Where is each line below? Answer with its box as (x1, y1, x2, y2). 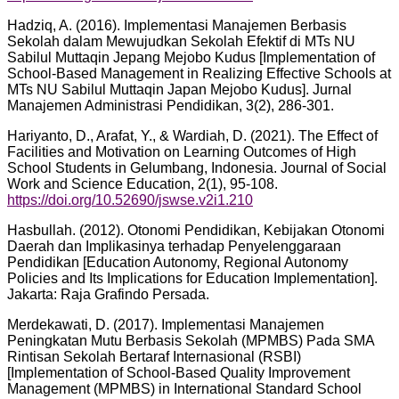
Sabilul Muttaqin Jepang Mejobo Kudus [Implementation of (7, 50, 375, 66)
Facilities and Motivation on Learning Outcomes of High (7, 144, 356, 160)
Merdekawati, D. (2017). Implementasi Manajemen (7, 317, 324, 333)
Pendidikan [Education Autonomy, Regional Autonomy (7, 255, 348, 271)
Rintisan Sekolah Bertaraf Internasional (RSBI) (7, 349, 301, 365)
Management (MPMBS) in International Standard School (7, 381, 362, 397)
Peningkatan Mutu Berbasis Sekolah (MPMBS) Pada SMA (7, 333, 374, 349)
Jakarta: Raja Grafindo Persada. (7, 287, 209, 303)
